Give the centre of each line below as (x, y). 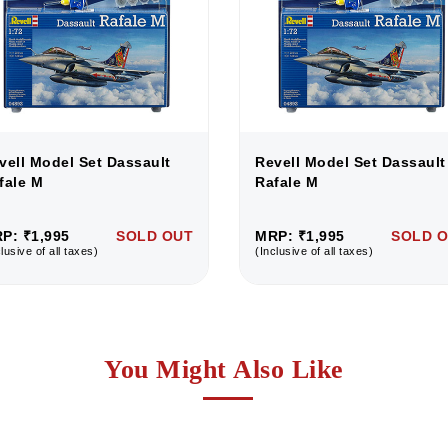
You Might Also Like (224, 369)
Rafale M (286, 181)
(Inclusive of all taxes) (314, 250)
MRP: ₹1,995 (300, 235)
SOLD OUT (154, 235)
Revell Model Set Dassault (350, 161)
